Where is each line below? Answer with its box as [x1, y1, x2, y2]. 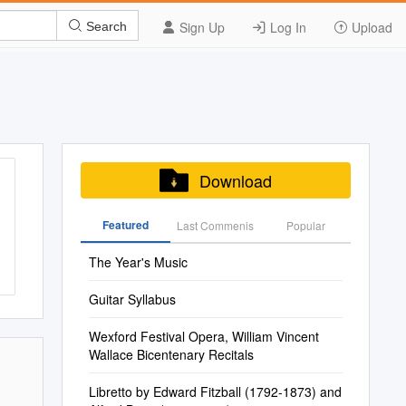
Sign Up [176, 18, 225, 36]
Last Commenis [177, 217, 255, 233]
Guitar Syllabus [88, 290, 176, 308]
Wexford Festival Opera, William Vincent [88, 327, 319, 345]
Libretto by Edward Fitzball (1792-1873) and [88, 382, 342, 401]
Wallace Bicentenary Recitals [88, 345, 254, 363]
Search [82, 18, 127, 34]
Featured [101, 217, 149, 233]
